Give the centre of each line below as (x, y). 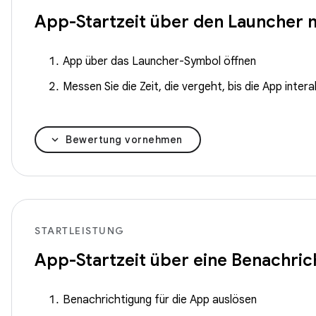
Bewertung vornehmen (124, 140)
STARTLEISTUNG (80, 231)
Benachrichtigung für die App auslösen (160, 300)
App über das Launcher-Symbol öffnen (159, 61)
